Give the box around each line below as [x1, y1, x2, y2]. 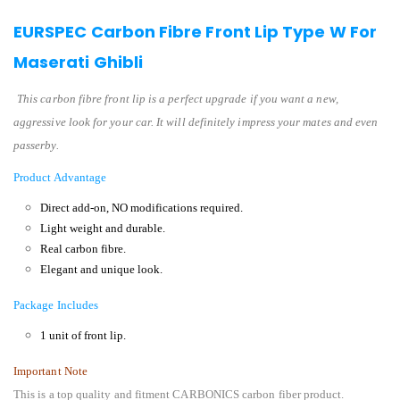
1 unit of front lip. [39, 329, 126, 343]
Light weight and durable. [39, 221, 165, 236]
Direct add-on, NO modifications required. [39, 201, 243, 215]
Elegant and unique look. [39, 262, 162, 277]
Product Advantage [13, 171, 107, 185]
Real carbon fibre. [39, 242, 126, 256]
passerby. [13, 138, 59, 153]
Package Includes [13, 298, 99, 312]
